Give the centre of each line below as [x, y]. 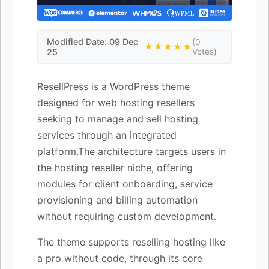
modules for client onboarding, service [125, 183]
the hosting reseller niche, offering [115, 167]
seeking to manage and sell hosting [118, 119]
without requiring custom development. [127, 216]
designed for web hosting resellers [116, 102]
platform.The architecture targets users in [131, 151]
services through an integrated [107, 135]
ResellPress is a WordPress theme [113, 86]
